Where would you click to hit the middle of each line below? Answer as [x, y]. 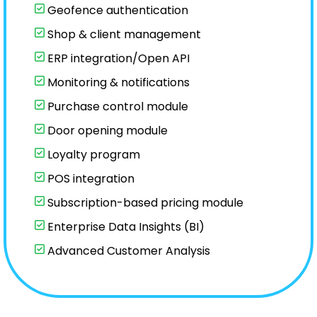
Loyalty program [92, 155]
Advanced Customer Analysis [127, 251]
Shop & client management [123, 34]
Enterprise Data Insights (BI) [125, 227]
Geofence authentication [116, 10]
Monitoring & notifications [117, 82]
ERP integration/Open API [117, 58]
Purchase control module [116, 106]
